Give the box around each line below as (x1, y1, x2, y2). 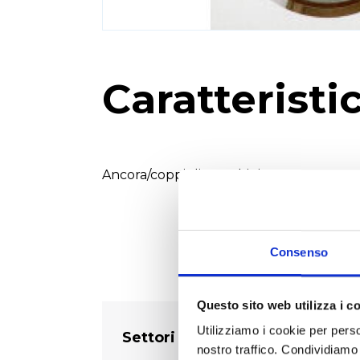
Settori (122, 328, 175, 346)
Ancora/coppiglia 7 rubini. (102, 166, 263, 182)
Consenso (270, 245, 328, 260)
